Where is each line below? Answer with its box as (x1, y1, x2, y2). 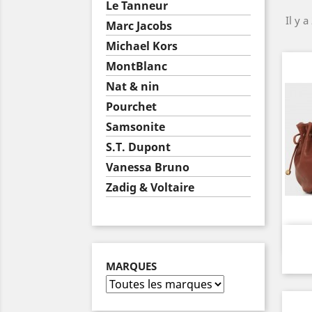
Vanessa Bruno (106, 159, 189, 175)
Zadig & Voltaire (106, 180, 194, 195)
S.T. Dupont (106, 139, 171, 155)
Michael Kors (106, 38, 178, 54)
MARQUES (106, 259, 157, 273)
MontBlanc (106, 58, 167, 74)
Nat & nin (106, 79, 159, 94)
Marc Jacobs (106, 18, 172, 33)
